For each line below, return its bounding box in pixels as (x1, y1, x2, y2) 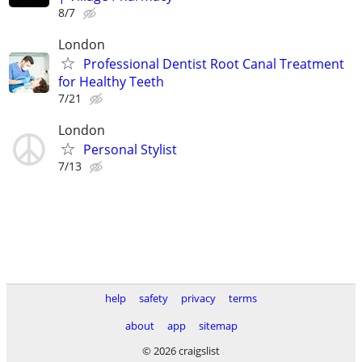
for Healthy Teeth (58, 73, 164, 91)
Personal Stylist (83, 141, 177, 159)
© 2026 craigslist (142, 343, 220, 358)
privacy (181, 291, 216, 305)
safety (139, 291, 168, 305)
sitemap (198, 318, 238, 333)
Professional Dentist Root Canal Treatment (83, 55, 344, 74)
